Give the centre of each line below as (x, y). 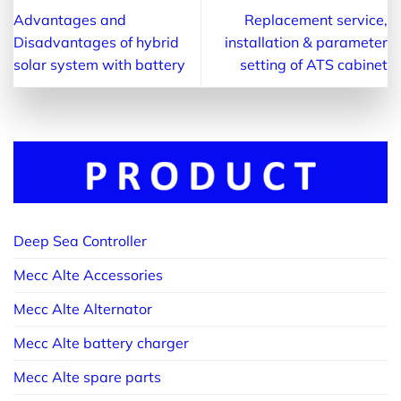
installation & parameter (306, 43)
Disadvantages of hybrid (96, 43)
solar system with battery (99, 65)
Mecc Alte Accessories (88, 275)
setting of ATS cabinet (314, 65)
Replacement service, (316, 20)
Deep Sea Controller (80, 241)
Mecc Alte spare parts (87, 377)
